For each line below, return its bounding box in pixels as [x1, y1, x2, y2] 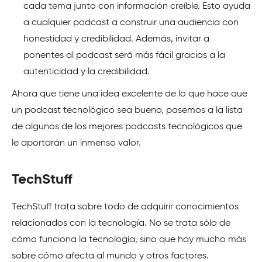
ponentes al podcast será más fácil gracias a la [23, 51, 225, 61]
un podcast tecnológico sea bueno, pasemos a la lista [12, 106, 243, 116]
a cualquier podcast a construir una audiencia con [23, 18, 239, 28]
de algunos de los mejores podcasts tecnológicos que [12, 122, 242, 132]
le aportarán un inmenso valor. [12, 139, 141, 149]
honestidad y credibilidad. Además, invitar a [23, 35, 209, 44]
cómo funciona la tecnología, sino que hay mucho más [12, 235, 246, 245]
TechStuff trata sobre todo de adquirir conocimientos [12, 202, 239, 212]
